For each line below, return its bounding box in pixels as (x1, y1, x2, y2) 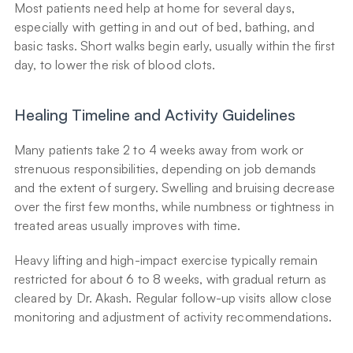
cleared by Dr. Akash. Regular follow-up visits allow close (14, 290, 333, 307)
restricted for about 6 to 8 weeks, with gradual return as (14, 271, 327, 288)
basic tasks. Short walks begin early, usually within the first (14, 38, 335, 54)
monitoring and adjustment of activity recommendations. (14, 309, 333, 325)
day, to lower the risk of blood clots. (14, 57, 216, 73)
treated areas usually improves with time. (14, 217, 241, 234)
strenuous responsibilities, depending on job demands (14, 161, 317, 177)
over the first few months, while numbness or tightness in (14, 199, 335, 215)
